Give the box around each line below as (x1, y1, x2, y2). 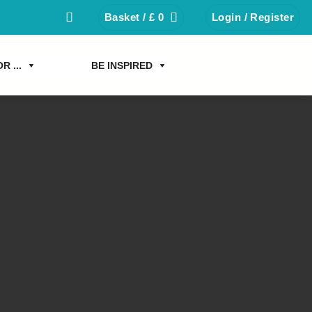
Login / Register (211, 10, 295, 23)
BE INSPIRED (91, 59, 153, 71)
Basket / (104, 10, 149, 23)
